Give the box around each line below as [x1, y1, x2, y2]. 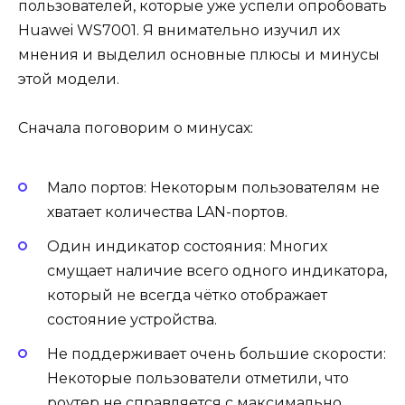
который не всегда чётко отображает [47, 287, 327, 305]
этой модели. [18, 71, 119, 89]
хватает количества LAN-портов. [47, 202, 287, 221]
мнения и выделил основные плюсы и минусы [18, 46, 380, 64]
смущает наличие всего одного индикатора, [47, 262, 387, 280]
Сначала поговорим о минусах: [18, 119, 253, 137]
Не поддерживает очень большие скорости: [47, 345, 386, 363]
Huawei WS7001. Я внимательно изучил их [18, 22, 340, 40]
